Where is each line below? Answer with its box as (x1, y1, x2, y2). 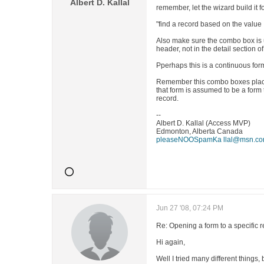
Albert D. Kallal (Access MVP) (156, 119, 250, 127)
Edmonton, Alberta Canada (156, 127, 243, 136)
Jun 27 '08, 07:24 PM (156, 204, 223, 212)
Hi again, (156, 238, 185, 246)
